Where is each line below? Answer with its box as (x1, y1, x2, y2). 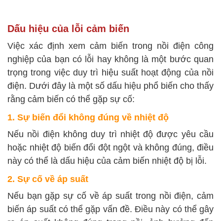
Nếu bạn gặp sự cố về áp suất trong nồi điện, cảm (7, 191, 214, 201)
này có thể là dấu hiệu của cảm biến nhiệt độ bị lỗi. (7, 156, 207, 166)
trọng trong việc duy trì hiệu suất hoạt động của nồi (7, 68, 214, 78)
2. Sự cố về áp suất (7, 174, 88, 184)
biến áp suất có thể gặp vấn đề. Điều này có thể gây (7, 204, 214, 215)
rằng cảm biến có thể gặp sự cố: (7, 94, 135, 105)
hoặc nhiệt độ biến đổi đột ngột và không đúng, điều (7, 143, 214, 153)
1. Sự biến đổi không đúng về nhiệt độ (7, 112, 169, 123)
